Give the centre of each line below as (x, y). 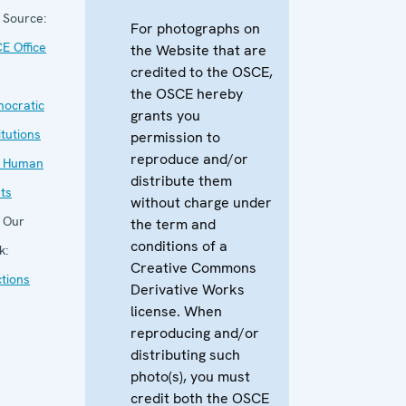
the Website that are (198, 50)
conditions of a (179, 246)
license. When (176, 311)
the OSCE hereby (187, 93)
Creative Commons (193, 267)
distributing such (185, 354)
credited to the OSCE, (202, 72)
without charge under (201, 202)
